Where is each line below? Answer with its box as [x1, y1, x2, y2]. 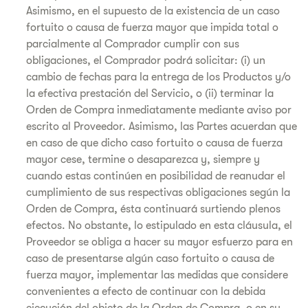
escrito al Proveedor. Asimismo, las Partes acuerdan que [26, 120, 297, 133]
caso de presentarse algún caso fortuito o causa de [26, 252, 274, 265]
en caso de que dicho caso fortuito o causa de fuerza [26, 137, 283, 149]
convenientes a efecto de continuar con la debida [26, 285, 265, 298]
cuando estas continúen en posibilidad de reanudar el [26, 170, 285, 182]
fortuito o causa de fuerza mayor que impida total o [26, 21, 278, 34]
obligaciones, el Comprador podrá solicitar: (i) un [26, 54, 265, 67]
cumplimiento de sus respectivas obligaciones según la [26, 186, 290, 199]
